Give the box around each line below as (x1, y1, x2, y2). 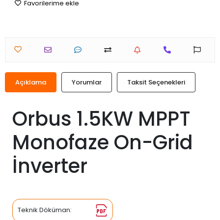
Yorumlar (72, 78, 102, 87)
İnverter (12, 152, 87, 180)
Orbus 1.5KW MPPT (12, 105, 191, 133)
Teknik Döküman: (18, 205, 72, 215)
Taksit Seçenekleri (127, 78, 185, 87)
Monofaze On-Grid (12, 129, 193, 156)
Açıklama (15, 78, 46, 87)
